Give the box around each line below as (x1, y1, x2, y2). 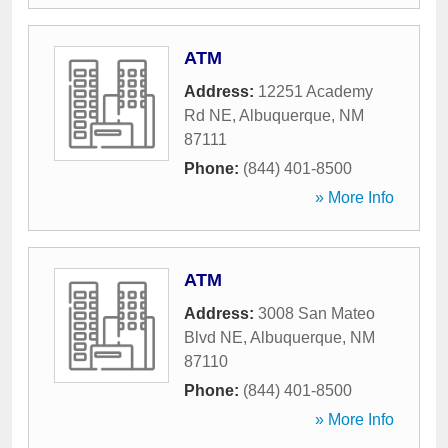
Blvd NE (184, 329, 243, 346)
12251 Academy (258, 83, 373, 100)
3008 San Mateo (258, 305, 375, 322)
